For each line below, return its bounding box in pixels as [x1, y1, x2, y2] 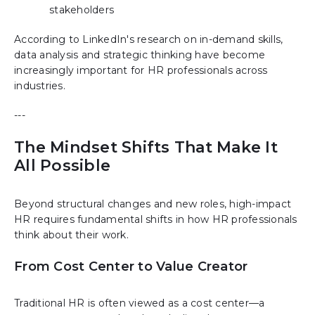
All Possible [14, 156, 110, 176]
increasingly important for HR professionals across [14, 64, 268, 77]
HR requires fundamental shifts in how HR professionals [14, 213, 297, 226]
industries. [14, 79, 65, 93]
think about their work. [14, 229, 129, 242]
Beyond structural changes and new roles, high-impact [14, 198, 291, 211]
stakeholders [49, 4, 114, 17]
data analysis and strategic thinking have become [14, 49, 265, 62]
